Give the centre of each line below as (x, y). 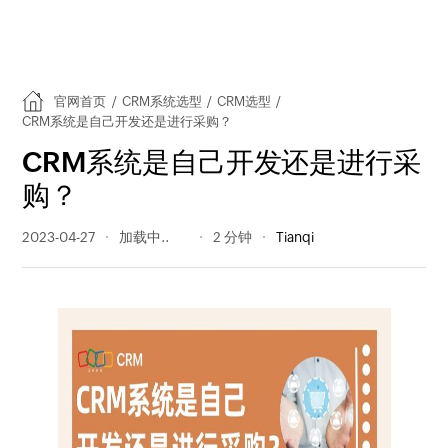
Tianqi (294, 237)
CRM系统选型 (161, 101)
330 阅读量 (154, 237)
